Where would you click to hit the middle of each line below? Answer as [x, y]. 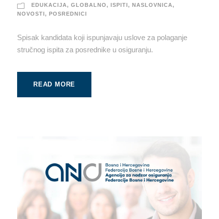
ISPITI [119, 5]
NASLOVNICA [152, 5]
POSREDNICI [68, 13]
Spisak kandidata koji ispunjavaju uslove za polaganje [102, 37]
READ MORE [55, 84]
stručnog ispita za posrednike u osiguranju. [85, 49]
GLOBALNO [89, 5]
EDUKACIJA [49, 5]
